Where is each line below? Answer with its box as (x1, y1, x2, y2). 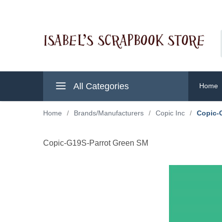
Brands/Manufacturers (74, 109, 144, 117)
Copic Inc (156, 109, 185, 117)
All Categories (71, 81, 129, 91)
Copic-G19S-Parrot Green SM (43, 139, 148, 147)
